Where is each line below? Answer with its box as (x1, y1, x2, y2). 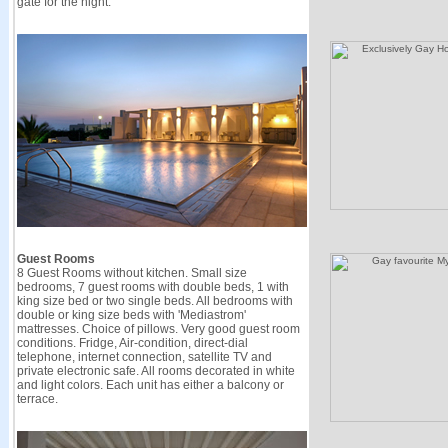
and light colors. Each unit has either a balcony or (16, 378, 284, 392)
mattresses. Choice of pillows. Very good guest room (16, 322, 300, 336)
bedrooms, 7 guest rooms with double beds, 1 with (16, 280, 289, 294)
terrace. (16, 392, 58, 406)
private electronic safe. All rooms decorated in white (16, 364, 295, 378)
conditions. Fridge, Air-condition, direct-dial (16, 336, 248, 350)
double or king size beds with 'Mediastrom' (16, 308, 246, 322)
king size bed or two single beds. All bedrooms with (16, 294, 293, 308)
